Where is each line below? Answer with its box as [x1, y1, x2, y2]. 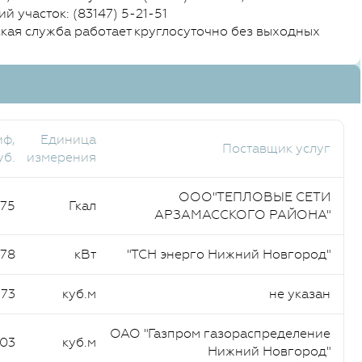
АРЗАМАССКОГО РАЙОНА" [154, 207, 330, 222]
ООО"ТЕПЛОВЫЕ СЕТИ [179, 189, 330, 204]
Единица [40, 132, 96, 147]
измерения [27, 149, 96, 165]
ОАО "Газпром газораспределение [110, 326, 330, 341]
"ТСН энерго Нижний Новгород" [127, 246, 330, 262]
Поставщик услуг [222, 141, 330, 156]
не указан [269, 286, 330, 301]
